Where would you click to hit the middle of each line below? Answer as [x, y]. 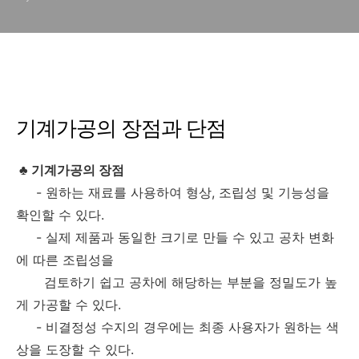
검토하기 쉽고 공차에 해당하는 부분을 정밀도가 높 [177, 282]
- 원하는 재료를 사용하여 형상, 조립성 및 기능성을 [173, 192]
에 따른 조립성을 [65, 259]
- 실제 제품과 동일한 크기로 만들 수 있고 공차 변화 [175, 237]
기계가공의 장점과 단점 [121, 127]
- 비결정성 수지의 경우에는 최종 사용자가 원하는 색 [177, 327]
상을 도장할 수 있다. [75, 349]
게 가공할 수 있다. [69, 304]
